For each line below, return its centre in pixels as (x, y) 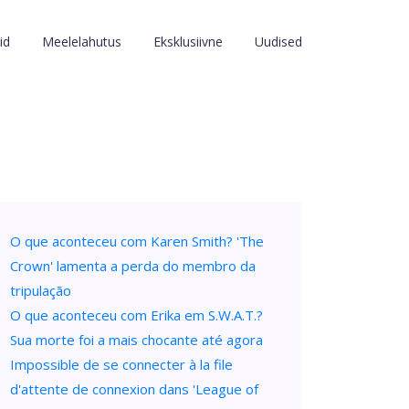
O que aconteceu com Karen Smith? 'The (137, 241)
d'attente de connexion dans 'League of (134, 389)
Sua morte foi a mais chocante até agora (136, 340)
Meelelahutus (82, 42)
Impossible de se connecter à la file (121, 364)
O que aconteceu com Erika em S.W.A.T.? (136, 315)
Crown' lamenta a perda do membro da (133, 266)
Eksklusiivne (188, 42)
